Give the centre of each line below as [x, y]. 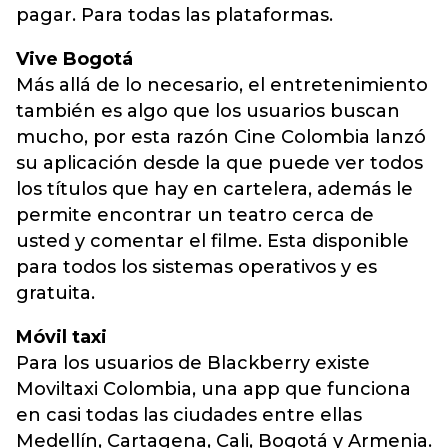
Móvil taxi [61, 337]
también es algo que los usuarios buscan [208, 111]
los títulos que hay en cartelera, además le [214, 189]
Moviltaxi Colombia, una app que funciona [213, 389]
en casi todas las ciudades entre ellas [189, 415]
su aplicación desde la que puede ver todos [219, 163]
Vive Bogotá [74, 59]
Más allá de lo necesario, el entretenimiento [222, 85]
